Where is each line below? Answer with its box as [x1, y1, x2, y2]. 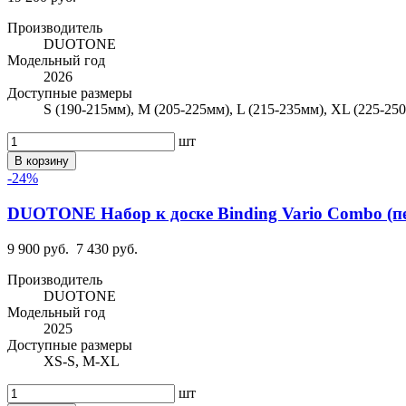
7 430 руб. [76, 240, 138, 256]
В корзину [14, 154, 69, 169]
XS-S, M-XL [43, 353, 120, 369]
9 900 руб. [7, 240, 69, 256]
